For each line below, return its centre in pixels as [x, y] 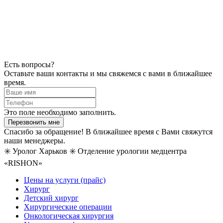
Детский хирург [51, 198]
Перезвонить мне [34, 122]
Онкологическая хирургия [69, 216]
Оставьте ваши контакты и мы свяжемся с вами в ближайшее [108, 73]
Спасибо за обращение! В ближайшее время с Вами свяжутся [108, 131]
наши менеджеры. [35, 140]
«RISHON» [23, 163]
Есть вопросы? [29, 64]
